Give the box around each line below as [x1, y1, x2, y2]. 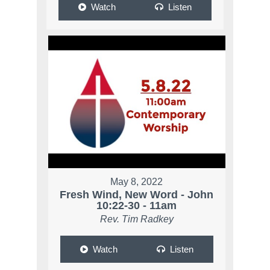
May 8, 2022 [110, 177, 163, 187]
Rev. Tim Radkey [99, 214, 174, 225]
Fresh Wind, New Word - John [60, 189, 214, 201]
